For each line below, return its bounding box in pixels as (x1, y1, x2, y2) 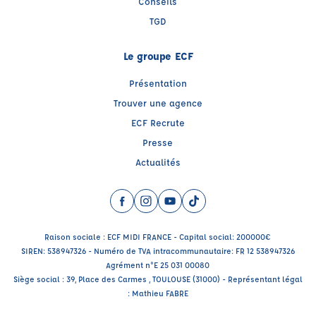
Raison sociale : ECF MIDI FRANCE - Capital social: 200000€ (44, 231, 272, 242)
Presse (142, 135, 174, 148)
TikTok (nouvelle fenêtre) (187, 207, 310, 221)
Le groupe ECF (123, 49, 193, 63)
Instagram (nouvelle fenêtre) (139, 207, 284, 221)
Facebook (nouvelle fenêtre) (115, 207, 256, 221)
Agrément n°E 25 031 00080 (106, 259, 210, 270)
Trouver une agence (113, 96, 202, 109)
